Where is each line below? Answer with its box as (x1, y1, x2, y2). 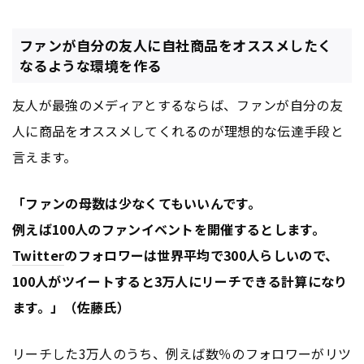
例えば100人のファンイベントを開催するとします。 (12, 219, 325, 239)
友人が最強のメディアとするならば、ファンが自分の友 (12, 94, 344, 115)
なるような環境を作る (19, 55, 162, 76)
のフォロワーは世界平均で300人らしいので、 (64, 245, 339, 265)
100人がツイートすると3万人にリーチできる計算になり (12, 271, 348, 291)
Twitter (12, 245, 65, 265)
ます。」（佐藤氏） (12, 297, 130, 317)
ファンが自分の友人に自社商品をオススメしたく (19, 35, 332, 55)
